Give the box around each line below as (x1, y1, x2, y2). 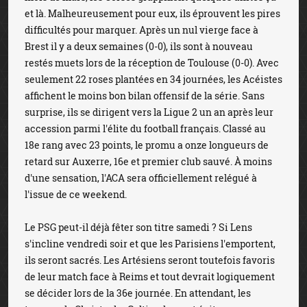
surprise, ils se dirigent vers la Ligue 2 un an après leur (25, 106, 273, 119)
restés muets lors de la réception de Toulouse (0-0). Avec (25, 56, 279, 69)
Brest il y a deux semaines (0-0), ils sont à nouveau (25, 40, 253, 53)
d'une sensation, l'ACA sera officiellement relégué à (25, 171, 257, 184)
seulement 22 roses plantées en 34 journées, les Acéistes (25, 73, 282, 86)
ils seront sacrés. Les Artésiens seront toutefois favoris (25, 254, 275, 267)
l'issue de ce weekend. (25, 188, 127, 201)
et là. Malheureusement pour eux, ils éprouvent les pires (25, 7, 280, 20)
